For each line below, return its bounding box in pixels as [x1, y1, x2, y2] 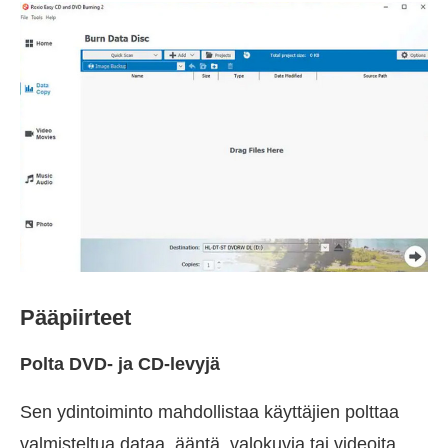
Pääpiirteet [20, 305, 131, 331]
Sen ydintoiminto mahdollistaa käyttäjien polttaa [20, 402, 399, 423]
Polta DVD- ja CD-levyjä [20, 354, 220, 375]
